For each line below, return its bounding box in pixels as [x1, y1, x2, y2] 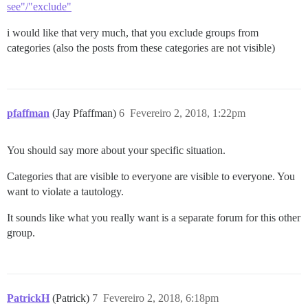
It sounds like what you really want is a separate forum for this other [7, 212, 300, 223]
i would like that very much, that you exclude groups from [7, 27, 258, 38]
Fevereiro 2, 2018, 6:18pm [103, 292, 219, 304]
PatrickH [7, 292, 49, 304]
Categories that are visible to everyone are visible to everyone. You [7, 170, 295, 182]
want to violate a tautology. [7, 186, 124, 197]
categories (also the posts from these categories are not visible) [7, 42, 275, 54]
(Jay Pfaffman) [52, 107, 119, 119]
